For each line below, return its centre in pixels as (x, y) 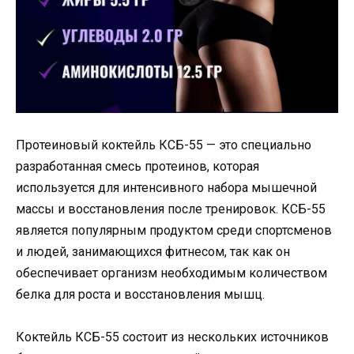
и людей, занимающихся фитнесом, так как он (153, 251)
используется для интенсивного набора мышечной (166, 187)
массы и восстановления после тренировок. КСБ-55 (171, 209)
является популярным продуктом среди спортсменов (174, 230)
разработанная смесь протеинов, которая (137, 166)
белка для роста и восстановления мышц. (140, 294)
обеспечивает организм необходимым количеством (171, 273)
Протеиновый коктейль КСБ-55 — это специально (164, 145)
